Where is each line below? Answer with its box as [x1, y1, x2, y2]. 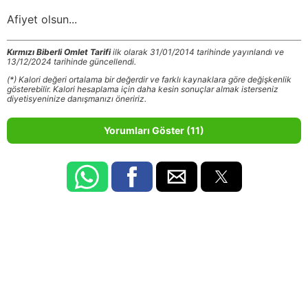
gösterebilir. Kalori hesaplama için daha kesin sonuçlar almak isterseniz [7, 83, 278, 94]
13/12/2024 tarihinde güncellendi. [7, 56, 136, 67]
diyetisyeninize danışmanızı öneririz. [7, 93, 146, 104]
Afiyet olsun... [7, 12, 77, 26]
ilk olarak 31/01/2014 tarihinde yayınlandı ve [111, 46, 284, 57]
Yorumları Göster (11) [104, 124, 204, 136]
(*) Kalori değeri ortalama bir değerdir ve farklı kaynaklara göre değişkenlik [7, 74, 291, 85]
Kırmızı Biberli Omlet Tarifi [7, 46, 111, 57]
